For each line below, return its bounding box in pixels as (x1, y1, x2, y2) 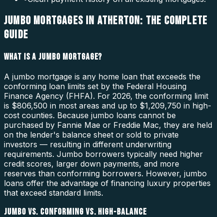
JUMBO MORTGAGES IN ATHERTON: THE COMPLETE (4, 14, 208, 28)
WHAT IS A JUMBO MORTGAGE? (4, 51, 103, 62)
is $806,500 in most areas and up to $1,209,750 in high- (4, 100, 211, 110)
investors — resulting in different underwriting (4, 139, 171, 149)
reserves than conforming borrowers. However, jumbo (4, 168, 207, 178)
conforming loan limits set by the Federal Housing (4, 81, 186, 91)
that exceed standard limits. (4, 187, 103, 198)
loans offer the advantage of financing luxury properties (4, 178, 211, 188)
